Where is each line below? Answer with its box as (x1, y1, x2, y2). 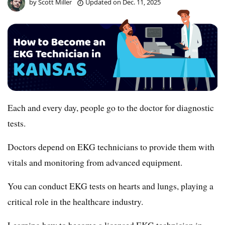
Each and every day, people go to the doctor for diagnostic (8, 101, 214, 114)
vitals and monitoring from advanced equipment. (8, 156, 182, 168)
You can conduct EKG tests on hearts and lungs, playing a (8, 179, 213, 192)
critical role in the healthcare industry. (8, 195, 143, 207)
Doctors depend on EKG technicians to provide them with (8, 140, 214, 153)
